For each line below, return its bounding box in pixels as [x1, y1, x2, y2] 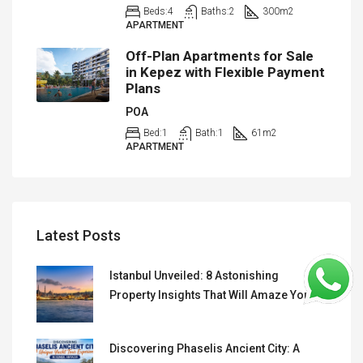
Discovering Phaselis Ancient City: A [109, 341, 300, 355]
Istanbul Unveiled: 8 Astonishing [109, 268, 279, 282]
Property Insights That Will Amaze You [109, 288, 310, 301]
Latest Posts [36, 226, 121, 244]
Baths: [201, 5, 229, 17]
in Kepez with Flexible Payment [126, 63, 325, 80]
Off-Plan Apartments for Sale [126, 47, 314, 64]
